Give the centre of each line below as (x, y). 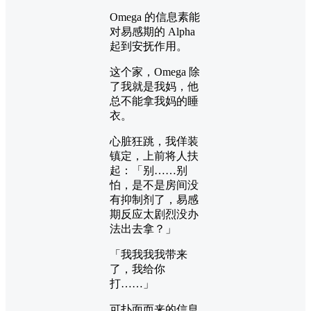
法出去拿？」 (143, 228)
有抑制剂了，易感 (154, 199)
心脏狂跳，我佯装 (154, 141)
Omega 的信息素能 (155, 17)
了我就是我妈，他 (154, 86)
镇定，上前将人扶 (154, 155)
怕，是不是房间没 (154, 185)
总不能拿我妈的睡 (154, 101)
